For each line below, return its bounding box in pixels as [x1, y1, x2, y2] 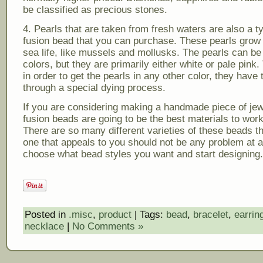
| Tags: [131, 208, 166, 220]
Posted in [25, 208, 69, 220]
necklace [25, 220, 64, 232]
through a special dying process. [23, 82, 166, 93]
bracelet [193, 208, 228, 220]
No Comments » [72, 220, 143, 232]
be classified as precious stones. [23, 4, 167, 15]
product [99, 208, 131, 220]
